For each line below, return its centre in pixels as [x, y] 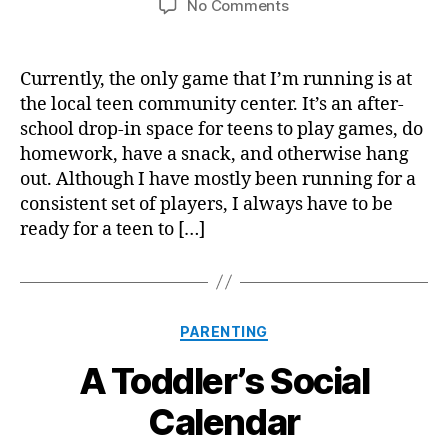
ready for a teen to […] [112, 229]
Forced [312, 26]
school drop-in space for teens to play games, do [221, 129]
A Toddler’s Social [224, 381]
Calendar [224, 422]
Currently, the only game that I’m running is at [216, 79]
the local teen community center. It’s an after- [212, 104]
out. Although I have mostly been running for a [218, 179]
